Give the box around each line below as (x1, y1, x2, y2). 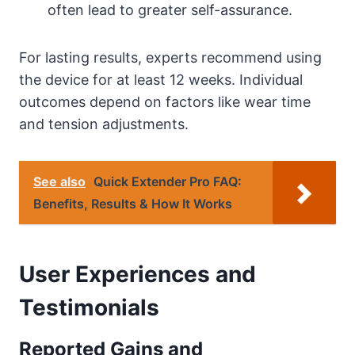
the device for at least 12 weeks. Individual (19, 71, 303, 88)
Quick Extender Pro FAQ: (94, 173, 242, 189)
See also (33, 173, 86, 189)
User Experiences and (19, 260, 256, 288)
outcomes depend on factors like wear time (19, 93, 311, 110)
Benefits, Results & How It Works (33, 195, 232, 212)
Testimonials (19, 293, 159, 321)
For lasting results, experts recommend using (19, 48, 322, 66)
